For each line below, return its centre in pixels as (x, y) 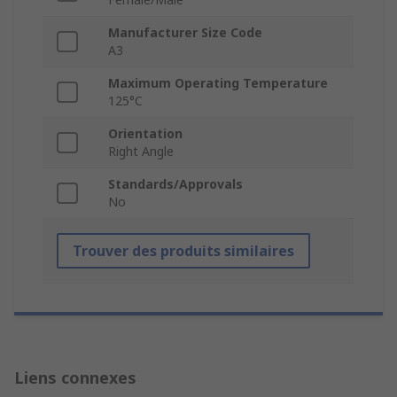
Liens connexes (75, 378)
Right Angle (141, 152)
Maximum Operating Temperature (218, 83)
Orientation (145, 134)
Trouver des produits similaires (183, 251)
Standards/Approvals (175, 184)
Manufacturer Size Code (185, 33)
